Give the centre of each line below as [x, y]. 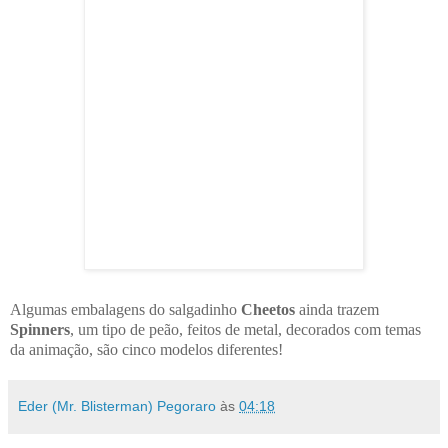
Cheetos [268, 309]
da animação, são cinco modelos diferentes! [146, 349]
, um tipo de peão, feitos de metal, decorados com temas [245, 329]
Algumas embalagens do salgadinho [125, 309]
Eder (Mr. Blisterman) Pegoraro [117, 405]
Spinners [40, 329]
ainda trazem [337, 309]
